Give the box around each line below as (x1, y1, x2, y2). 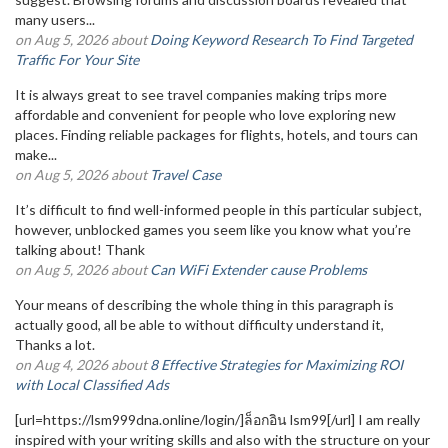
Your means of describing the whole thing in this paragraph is (15, 296, 394, 313)
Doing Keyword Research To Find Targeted (150, 31, 413, 48)
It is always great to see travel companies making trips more (15, 86, 387, 103)
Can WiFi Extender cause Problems (150, 261, 367, 278)
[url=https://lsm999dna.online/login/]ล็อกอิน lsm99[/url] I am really (15, 411, 420, 428)
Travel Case (150, 166, 221, 183)
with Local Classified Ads (15, 376, 169, 393)
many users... (15, 11, 95, 28)
